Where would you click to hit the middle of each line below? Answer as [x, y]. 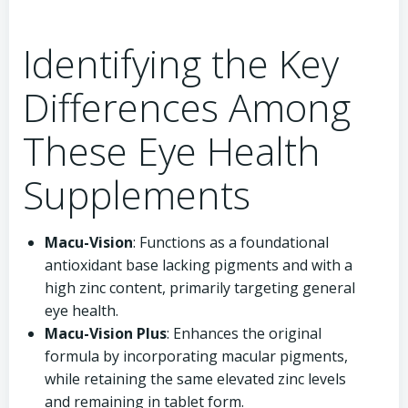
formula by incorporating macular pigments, [196, 356]
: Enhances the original [244, 333]
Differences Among [187, 107]
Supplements [137, 194]
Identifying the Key [181, 63]
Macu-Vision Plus [106, 333]
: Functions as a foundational [231, 242]
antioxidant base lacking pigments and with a [199, 265]
